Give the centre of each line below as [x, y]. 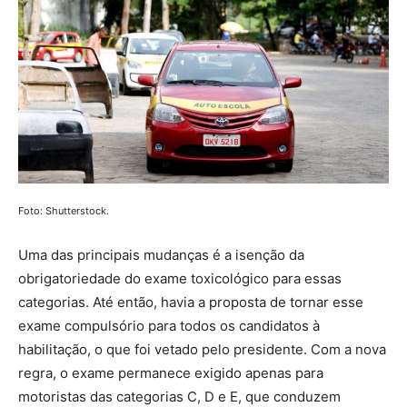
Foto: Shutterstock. [64, 210]
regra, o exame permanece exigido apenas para [171, 372]
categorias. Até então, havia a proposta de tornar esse [191, 302]
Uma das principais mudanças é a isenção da [161, 254]
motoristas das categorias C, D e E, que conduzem [179, 396]
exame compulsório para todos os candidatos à [169, 325]
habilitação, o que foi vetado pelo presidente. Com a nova [202, 349]
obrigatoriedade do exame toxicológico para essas [180, 278]
